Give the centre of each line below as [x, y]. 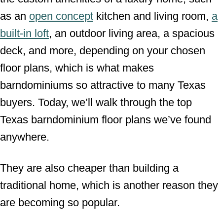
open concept [61, 16]
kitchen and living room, [152, 16]
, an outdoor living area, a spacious [132, 33]
